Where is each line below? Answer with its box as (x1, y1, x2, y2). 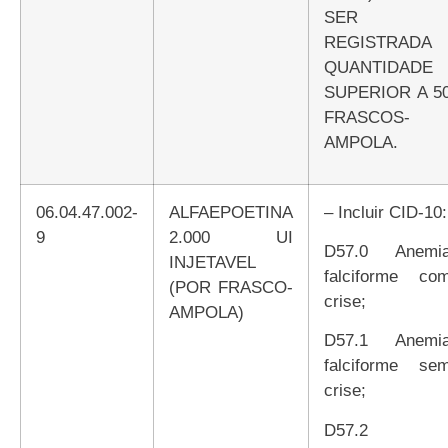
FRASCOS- (324, 106, 410, 127)
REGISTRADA (324, 31, 432, 52)
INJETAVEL (169, 251, 256, 272)
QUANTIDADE (324, 56, 433, 77)
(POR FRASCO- (169, 276, 293, 297)
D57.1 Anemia (324, 330, 336, 351)
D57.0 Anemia (324, 241, 336, 261)
